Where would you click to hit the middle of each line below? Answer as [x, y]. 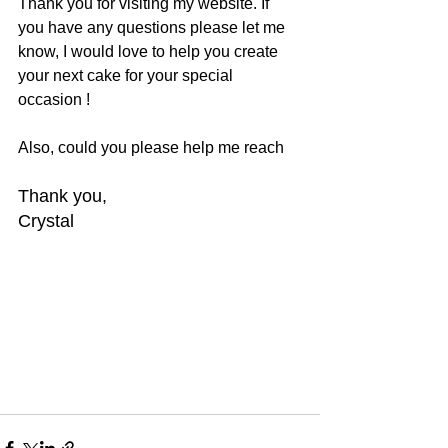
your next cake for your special [127, 75]
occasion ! [54, 99]
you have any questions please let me [153, 27]
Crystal [46, 221]
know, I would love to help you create [150, 51]
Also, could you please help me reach [151, 147]
